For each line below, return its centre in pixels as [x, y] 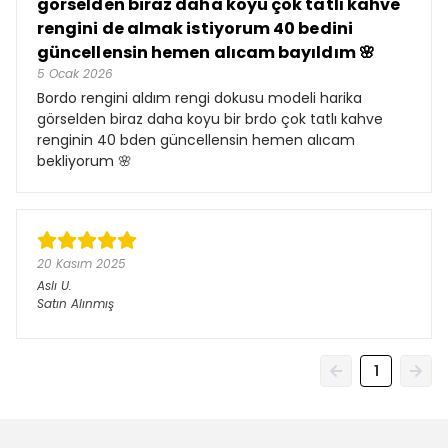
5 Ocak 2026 [75, 73]
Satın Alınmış [75, 303]
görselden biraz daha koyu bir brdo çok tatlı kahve [210, 119]
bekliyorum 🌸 [84, 161]
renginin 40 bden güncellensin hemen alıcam [196, 140]
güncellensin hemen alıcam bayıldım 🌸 [206, 52]
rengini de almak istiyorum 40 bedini [195, 28]
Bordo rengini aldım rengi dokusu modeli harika [199, 98]
